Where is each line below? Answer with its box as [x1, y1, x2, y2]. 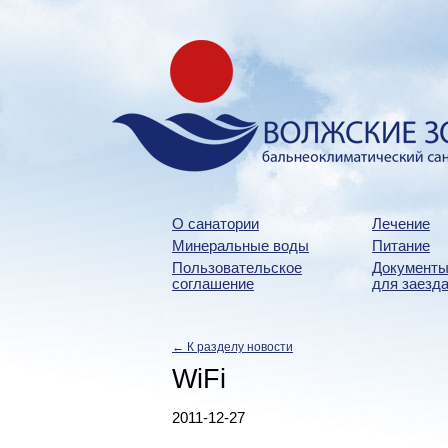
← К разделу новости [172, 340, 293, 354]
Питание [372, 238, 430, 254]
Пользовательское [172, 260, 302, 276]
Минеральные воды [172, 238, 309, 254]
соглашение [172, 276, 254, 292]
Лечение [372, 216, 430, 232]
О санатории [172, 216, 259, 232]
